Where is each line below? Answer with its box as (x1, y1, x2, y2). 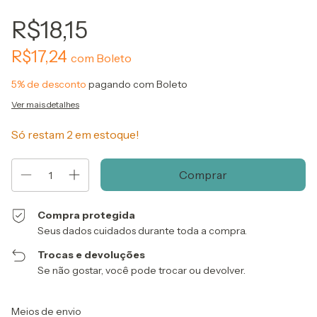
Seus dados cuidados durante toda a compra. (38, 224, 248, 237)
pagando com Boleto (86, 78, 188, 91)
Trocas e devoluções (38, 248, 146, 261)
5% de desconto (11, 78, 86, 91)
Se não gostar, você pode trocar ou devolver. (38, 264, 246, 277)
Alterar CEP (260, 302, 306, 313)
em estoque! (73, 127, 139, 142)
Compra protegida (38, 209, 136, 221)
